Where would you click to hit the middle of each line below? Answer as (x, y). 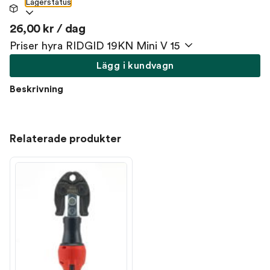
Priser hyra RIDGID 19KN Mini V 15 (95, 46)
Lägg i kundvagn (135, 66)
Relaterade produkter (65, 139)
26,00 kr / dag (47, 29)
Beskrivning (36, 89)
